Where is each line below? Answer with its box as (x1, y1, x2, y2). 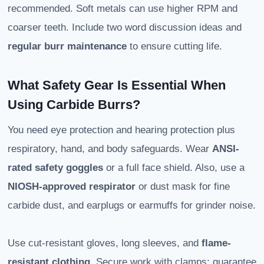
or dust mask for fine (136, 181, 230, 193)
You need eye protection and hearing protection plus (8, 124, 235, 136)
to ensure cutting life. (127, 41, 222, 52)
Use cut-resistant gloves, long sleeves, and (8, 237, 202, 249)
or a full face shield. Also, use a (103, 162, 245, 174)
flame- (202, 237, 231, 249)
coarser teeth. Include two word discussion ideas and (8, 22, 242, 34)
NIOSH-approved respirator (8, 181, 136, 193)
